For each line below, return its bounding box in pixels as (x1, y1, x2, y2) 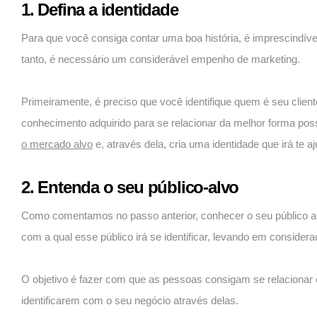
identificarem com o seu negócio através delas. (21, 294, 238, 307)
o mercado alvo (21, 138, 93, 151)
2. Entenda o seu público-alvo (21, 178, 239, 197)
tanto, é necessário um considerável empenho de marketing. (21, 53, 300, 66)
